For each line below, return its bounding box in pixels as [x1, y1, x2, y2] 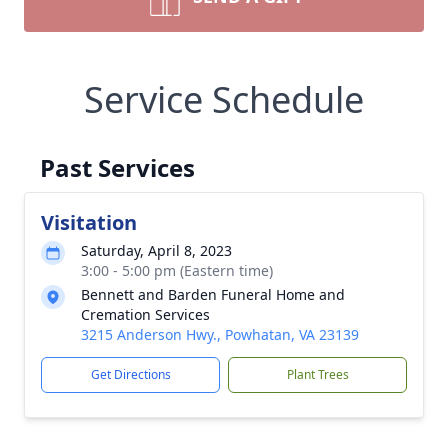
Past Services [40, 151, 195, 184]
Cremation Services [81, 305, 210, 324]
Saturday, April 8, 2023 [81, 241, 232, 260]
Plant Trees [286, 366, 349, 383]
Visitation [41, 209, 137, 236]
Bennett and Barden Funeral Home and [81, 285, 345, 304]
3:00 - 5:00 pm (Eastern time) [81, 261, 273, 280]
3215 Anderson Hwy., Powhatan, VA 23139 [81, 325, 359, 344]
